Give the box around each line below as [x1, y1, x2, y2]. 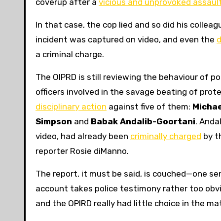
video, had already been [36, 131, 130, 142]
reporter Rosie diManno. [36, 146, 129, 156]
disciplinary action [36, 102, 107, 112]
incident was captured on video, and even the [36, 35, 217, 45]
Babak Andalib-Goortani [91, 116, 195, 127]
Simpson [36, 116, 72, 127]
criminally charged [130, 131, 201, 142]
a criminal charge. [36, 49, 104, 60]
